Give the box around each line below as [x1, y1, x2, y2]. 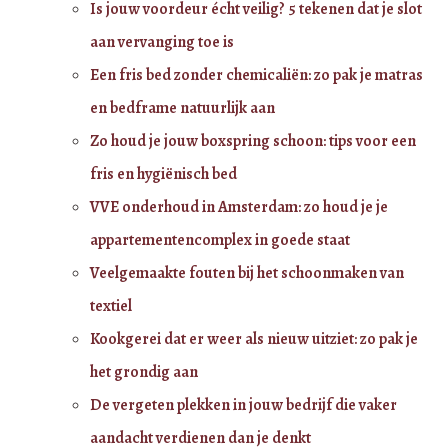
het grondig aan [90, 360, 198, 383]
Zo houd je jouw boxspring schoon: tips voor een [90, 129, 416, 152]
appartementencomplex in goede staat [90, 228, 350, 251]
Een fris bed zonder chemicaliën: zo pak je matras [90, 63, 423, 86]
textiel [90, 294, 132, 317]
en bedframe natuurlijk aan [90, 96, 275, 119]
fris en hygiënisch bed [90, 162, 237, 185]
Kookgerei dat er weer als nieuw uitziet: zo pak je [90, 327, 418, 350]
